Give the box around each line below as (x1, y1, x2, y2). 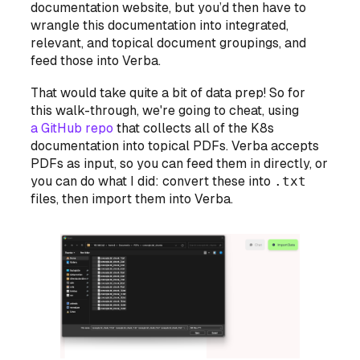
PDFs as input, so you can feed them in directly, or (31, 155, 329, 171)
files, (31, 190, 63, 207)
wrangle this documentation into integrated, (31, 17, 289, 33)
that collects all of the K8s (113, 120, 275, 136)
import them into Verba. (88, 190, 234, 207)
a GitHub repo (31, 120, 114, 136)
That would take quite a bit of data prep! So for (31, 84, 306, 100)
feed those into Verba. (31, 52, 162, 68)
